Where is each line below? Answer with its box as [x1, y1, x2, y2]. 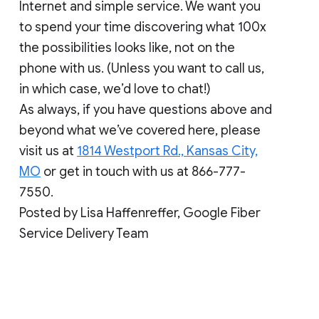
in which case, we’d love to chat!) [19, 81, 211, 98]
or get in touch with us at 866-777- [41, 164, 246, 180]
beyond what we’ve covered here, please [19, 122, 261, 139]
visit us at [19, 143, 77, 159]
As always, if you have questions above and [19, 102, 272, 118]
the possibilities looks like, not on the [19, 40, 235, 56]
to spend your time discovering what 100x [19, 19, 266, 36]
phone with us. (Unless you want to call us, [19, 61, 264, 77]
